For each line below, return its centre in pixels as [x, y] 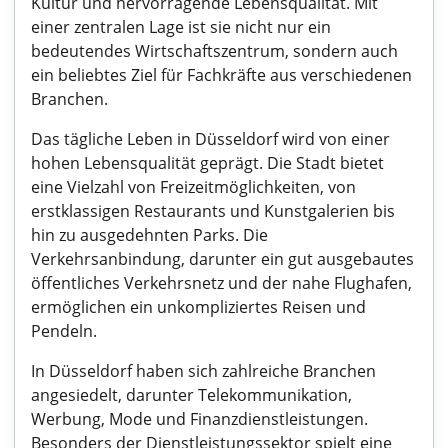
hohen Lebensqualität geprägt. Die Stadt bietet [207, 163]
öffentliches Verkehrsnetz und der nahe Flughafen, [221, 283]
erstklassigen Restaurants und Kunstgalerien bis [213, 211]
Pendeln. [64, 331]
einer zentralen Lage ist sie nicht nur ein [181, 27]
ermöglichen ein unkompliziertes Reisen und [198, 307]
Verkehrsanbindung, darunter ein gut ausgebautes [222, 259]
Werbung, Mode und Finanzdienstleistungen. [199, 419]
